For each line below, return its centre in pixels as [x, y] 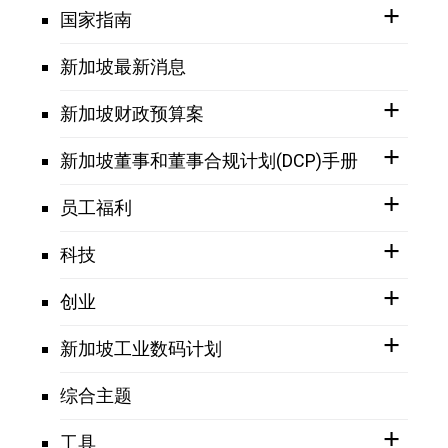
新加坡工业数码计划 [141, 348]
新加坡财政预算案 [132, 113]
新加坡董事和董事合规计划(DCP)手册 [209, 160]
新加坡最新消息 [123, 66]
